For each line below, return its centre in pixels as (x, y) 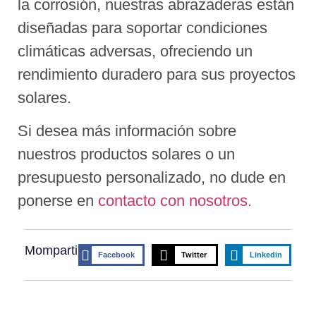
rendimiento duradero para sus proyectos (157, 74)
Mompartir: (55, 251)
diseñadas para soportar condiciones (142, 28)
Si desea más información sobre (127, 130)
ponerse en (58, 200)
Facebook (117, 255)
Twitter (194, 255)
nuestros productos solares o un (126, 154)
